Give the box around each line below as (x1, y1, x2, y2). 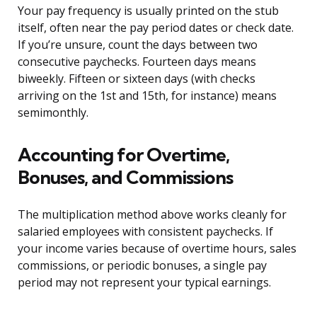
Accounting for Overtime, (18, 143, 229, 167)
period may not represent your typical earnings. (18, 275, 271, 291)
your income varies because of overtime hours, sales (18, 241, 296, 257)
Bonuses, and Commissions (18, 166, 233, 190)
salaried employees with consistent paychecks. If (18, 224, 273, 240)
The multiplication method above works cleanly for (18, 207, 287, 223)
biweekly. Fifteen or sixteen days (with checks (18, 71, 255, 87)
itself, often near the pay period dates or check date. (18, 20, 294, 36)
